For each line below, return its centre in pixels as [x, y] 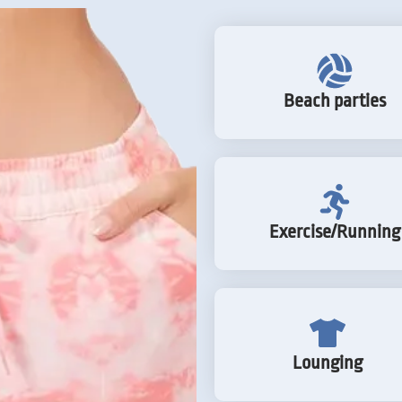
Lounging [327, 362]
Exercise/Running [334, 231]
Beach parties [334, 100]
